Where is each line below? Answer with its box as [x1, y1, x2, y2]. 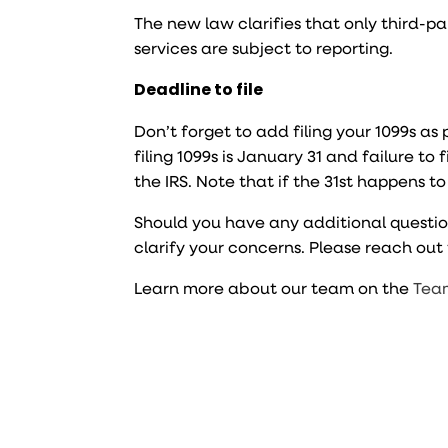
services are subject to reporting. [134, 37, 394, 58]
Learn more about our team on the [134, 277, 414, 298]
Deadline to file [134, 78, 264, 101]
